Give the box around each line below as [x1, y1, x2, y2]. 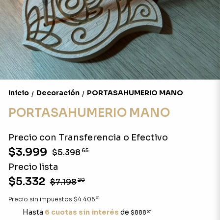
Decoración [36, 88, 80, 97]
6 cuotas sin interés [44, 208, 119, 217]
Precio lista [8, 162, 58, 172]
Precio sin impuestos [8, 195, 74, 203]
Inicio [8, 88, 29, 97]
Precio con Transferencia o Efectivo [8, 132, 168, 143]
